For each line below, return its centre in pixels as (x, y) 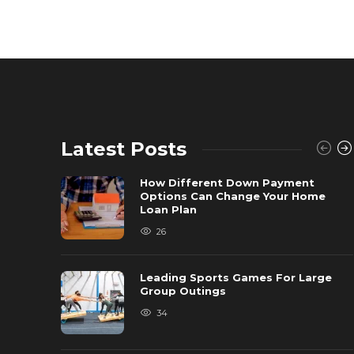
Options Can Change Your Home (233, 196)
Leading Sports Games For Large (236, 277)
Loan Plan (170, 209)
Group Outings (185, 291)
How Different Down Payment (227, 183)
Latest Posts (124, 149)
